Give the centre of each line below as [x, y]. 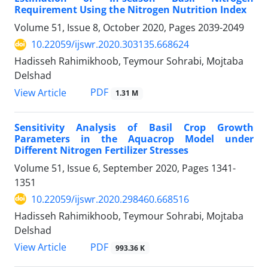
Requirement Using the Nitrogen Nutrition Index [130, 10]
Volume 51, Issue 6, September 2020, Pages [113, 168]
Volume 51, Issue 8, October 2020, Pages [106, 28]
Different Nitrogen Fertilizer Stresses [101, 150]
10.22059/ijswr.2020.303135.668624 [110, 45]
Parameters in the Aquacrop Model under [134, 138]
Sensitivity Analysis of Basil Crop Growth [134, 127]
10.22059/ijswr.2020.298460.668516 [110, 199]
